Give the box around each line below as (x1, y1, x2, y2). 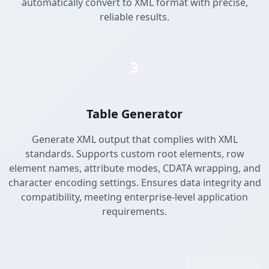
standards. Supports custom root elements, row (25, 147, 244, 161)
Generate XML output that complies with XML (31, 133, 238, 147)
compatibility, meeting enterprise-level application (21, 190, 248, 204)
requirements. (102, 205, 167, 219)
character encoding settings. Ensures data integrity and (8, 176, 261, 190)
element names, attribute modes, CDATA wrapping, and (8, 162, 261, 175)
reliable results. (100, 10, 169, 24)
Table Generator (86, 106, 183, 122)
